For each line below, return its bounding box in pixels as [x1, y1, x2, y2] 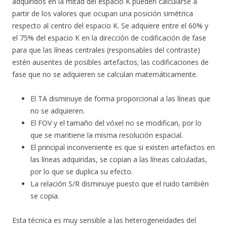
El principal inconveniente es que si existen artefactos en [30, 142, 215, 152]
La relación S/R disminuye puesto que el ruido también [30, 179, 209, 188]
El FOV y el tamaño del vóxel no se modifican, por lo [30, 118, 202, 128]
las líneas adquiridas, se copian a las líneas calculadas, [30, 155, 207, 164]
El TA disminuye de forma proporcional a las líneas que [30, 94, 210, 103]
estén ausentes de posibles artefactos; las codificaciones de [12, 57, 209, 67]
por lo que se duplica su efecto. [30, 167, 133, 176]
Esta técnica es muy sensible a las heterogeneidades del [12, 215, 196, 225]
